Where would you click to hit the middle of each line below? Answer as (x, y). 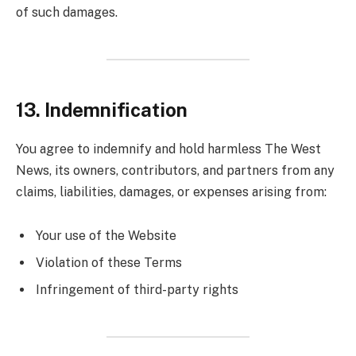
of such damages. (67, 13)
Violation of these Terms (109, 263)
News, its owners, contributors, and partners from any (175, 170)
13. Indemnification (102, 109)
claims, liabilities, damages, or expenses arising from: (171, 192)
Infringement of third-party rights (137, 290)
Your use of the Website (106, 236)
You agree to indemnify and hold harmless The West (168, 149)
